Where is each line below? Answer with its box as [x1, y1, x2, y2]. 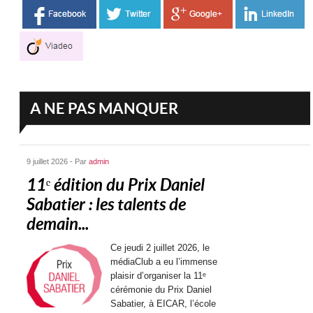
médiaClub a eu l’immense [110, 256, 218, 267]
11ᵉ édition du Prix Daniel [27, 175, 205, 195]
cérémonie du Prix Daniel [110, 284, 212, 295]
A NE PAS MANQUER [30, 99, 179, 117]
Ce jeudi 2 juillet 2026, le [110, 242, 210, 253]
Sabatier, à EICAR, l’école [110, 298, 217, 309]
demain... [27, 214, 89, 234]
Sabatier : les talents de [27, 194, 187, 214]
